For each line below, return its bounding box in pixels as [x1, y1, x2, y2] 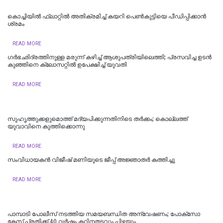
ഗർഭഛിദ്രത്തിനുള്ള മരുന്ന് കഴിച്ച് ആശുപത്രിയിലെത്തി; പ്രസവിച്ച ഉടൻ [7, 53, 212, 61]
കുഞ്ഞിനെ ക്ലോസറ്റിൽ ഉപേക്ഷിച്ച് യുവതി [7, 61, 127, 68]
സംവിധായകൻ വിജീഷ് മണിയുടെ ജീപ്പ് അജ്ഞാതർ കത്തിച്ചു [7, 156, 175, 163]
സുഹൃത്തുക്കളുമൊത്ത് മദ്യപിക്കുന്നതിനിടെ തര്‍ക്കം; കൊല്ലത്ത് [7, 115, 188, 122]
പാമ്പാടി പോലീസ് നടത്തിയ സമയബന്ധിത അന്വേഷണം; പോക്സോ [7, 210, 200, 218]
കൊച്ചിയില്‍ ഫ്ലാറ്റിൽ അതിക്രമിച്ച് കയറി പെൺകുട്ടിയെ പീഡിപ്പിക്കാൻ [7, 12, 206, 20]
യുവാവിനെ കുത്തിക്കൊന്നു [7, 122, 85, 130]
